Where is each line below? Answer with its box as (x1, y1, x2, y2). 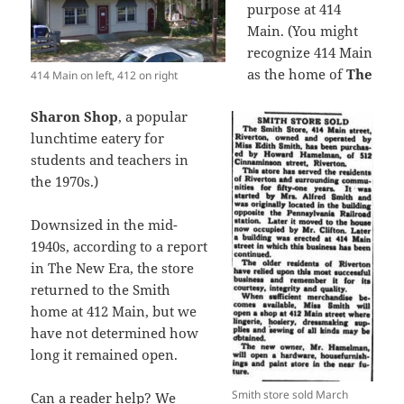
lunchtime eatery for (31, 128, 165, 147)
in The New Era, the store (31, 258, 195, 277)
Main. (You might (247, 21, 359, 40)
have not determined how (31, 323, 199, 342)
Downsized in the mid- (31, 215, 179, 234)
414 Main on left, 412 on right (31, 67, 179, 83)
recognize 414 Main (247, 42, 373, 61)
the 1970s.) (31, 171, 99, 190)
